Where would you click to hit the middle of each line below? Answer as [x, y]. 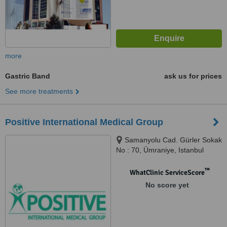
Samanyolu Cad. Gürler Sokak [173, 140]
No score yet [167, 185]
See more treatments [39, 91]
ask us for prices [193, 76]
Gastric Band [28, 76]
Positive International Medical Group [84, 122]
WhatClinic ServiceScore [167, 173]
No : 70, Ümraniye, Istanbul [160, 150]
